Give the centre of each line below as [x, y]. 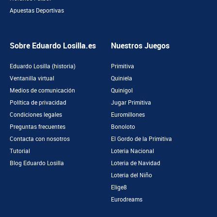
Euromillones [128, 115]
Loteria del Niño [132, 175]
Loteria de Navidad [136, 163]
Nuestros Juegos [140, 46]
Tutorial [20, 151]
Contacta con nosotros [40, 139]
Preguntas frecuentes [38, 127]
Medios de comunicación [42, 90]
